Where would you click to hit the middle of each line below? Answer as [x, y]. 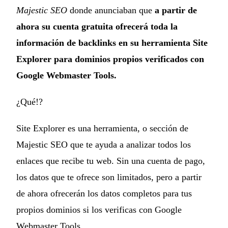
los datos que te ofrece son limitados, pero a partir [109, 177]
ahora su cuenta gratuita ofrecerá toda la [97, 26]
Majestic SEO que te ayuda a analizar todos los [104, 144]
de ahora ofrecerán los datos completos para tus [104, 193]
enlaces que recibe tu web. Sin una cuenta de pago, [111, 161]
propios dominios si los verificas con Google [99, 209]
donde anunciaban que [111, 10]
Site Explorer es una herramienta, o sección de [102, 128]
